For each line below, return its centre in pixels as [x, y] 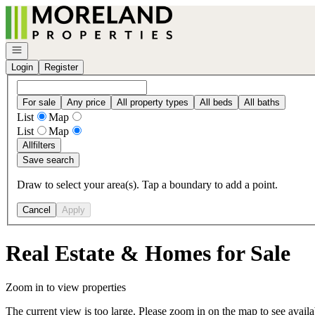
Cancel [37, 210]
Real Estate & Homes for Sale [148, 253]
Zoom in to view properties [66, 288]
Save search [48, 160]
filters [44, 145]
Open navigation [44, 49]
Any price [86, 102]
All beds [216, 102]
